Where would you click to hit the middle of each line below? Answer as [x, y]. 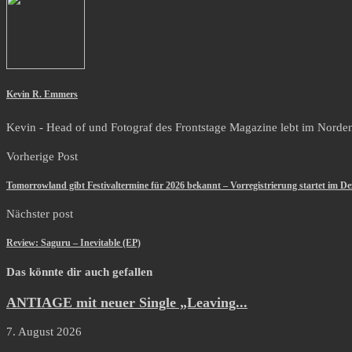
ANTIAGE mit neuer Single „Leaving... [127, 302]
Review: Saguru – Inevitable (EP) [73, 243]
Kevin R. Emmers [42, 95]
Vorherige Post [42, 156]
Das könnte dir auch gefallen [79, 272]
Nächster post [40, 214]
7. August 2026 [44, 331]
